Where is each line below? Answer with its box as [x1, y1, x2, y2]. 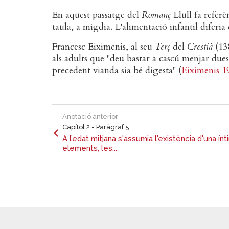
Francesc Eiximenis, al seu [52, 40, 155, 53]
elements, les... [62, 143, 117, 153]
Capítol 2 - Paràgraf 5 [62, 123, 129, 131]
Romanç [142, 8, 171, 21]
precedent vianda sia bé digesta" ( [52, 63, 181, 77]
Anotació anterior [62, 112, 118, 120]
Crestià [187, 40, 213, 53]
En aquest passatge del [52, 8, 142, 21]
